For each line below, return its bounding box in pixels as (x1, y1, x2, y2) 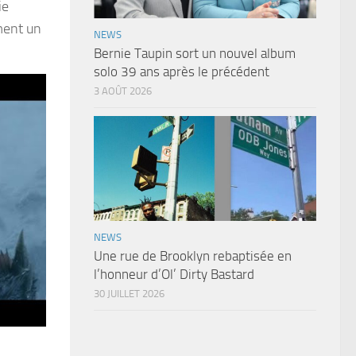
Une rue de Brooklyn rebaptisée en (94, 248, 292, 265)
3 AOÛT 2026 (94, 85, 152, 98)
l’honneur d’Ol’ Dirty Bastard (94, 266, 254, 283)
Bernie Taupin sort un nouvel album (94, 45, 296, 62)
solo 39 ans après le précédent (94, 64, 269, 80)
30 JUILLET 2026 (94, 288, 164, 300)
